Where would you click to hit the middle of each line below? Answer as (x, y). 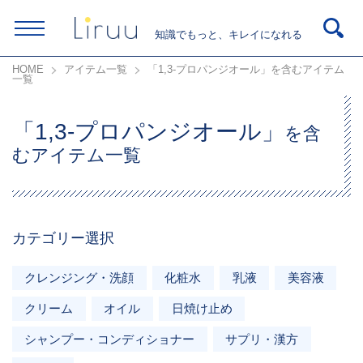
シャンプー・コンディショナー (110, 339)
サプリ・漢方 (262, 339)
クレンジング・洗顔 (79, 278)
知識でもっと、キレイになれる (228, 34)
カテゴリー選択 (64, 238)
